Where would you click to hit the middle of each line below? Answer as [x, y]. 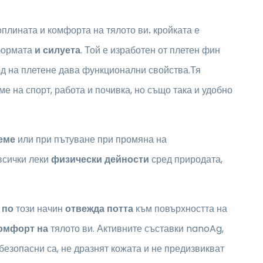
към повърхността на [180, 209]
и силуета [58, 50]
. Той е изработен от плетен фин [150, 50]
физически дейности [100, 160]
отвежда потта [99, 209]
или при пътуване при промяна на [91, 140]
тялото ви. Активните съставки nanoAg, [136, 229]
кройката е [175, 31]
